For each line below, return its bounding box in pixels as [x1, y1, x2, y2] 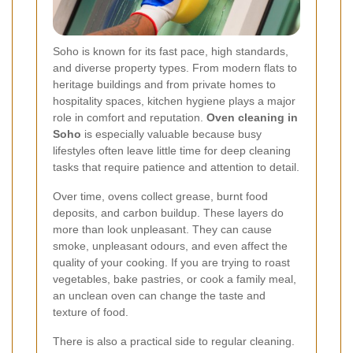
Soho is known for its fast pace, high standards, [53, 45, 288, 58]
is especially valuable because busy [81, 128, 262, 141]
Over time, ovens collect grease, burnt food [53, 190, 268, 203]
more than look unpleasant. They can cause [53, 223, 272, 236]
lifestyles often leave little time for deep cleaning [53, 144, 291, 158]
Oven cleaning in [206, 111, 298, 124]
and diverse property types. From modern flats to [53, 61, 297, 75]
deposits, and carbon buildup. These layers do [53, 206, 284, 220]
